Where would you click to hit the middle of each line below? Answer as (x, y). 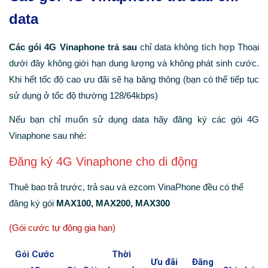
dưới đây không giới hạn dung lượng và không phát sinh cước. (134, 63)
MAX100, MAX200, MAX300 (113, 203)
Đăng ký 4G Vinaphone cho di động (103, 161)
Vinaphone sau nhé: (48, 136)
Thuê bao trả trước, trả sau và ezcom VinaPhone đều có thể (126, 187)
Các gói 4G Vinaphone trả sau (73, 47)
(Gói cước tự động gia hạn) (62, 227)
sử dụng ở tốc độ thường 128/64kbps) (83, 95)
